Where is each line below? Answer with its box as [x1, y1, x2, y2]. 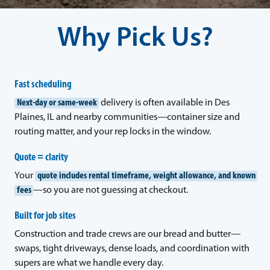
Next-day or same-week [16, 98, 97, 108]
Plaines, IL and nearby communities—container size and [14, 112, 240, 122]
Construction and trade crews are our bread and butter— [14, 229, 240, 239]
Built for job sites [14, 210, 76, 221]
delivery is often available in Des [99, 98, 230, 108]
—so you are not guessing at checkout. [33, 185, 189, 195]
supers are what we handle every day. [14, 258, 163, 268]
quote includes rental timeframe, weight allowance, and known [37, 171, 256, 181]
